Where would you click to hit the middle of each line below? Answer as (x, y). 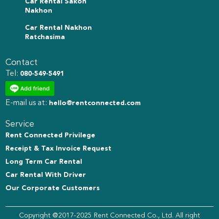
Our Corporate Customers (53, 188)
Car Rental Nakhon (59, 28)
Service (20, 124)
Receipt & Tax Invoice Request (59, 149)
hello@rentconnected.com (95, 103)
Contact (22, 63)
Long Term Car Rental (44, 162)
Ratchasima (45, 37)
